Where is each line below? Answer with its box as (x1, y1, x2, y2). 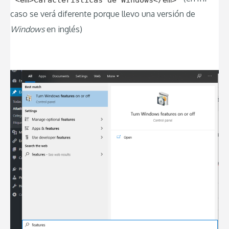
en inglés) (44, 24, 82, 34)
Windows (10, 24, 44, 34)
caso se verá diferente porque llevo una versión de (10, 8, 195, 19)
